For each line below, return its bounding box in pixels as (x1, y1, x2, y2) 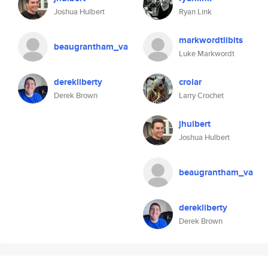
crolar (179, 75, 202, 89)
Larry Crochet (179, 90, 224, 101)
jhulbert (179, 117, 211, 130)
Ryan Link (179, 6, 212, 17)
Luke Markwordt (179, 48, 234, 59)
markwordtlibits (179, 33, 243, 47)
